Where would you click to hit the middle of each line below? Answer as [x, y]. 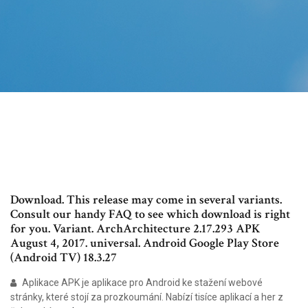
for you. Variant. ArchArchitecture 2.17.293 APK [135, 229]
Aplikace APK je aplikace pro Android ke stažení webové [141, 283]
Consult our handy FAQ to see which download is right [150, 214]
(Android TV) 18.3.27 [65, 258]
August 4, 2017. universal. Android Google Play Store [145, 243]
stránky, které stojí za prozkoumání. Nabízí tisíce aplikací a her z [147, 297]
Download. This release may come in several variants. [146, 200]
